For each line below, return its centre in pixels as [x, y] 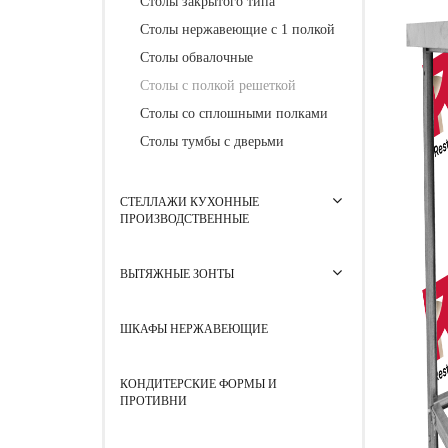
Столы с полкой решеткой [218, 85]
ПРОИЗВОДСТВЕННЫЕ [184, 219]
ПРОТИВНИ [153, 401]
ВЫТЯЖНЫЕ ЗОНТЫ [177, 274]
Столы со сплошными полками [234, 113]
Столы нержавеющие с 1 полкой [237, 29]
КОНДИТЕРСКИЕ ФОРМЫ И [198, 384]
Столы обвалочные [196, 57]
